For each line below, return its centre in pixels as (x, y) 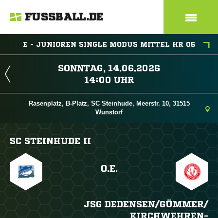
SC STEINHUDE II (50, 141)
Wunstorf (109, 112)
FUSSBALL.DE (64, 17)
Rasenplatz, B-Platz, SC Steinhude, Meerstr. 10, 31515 (109, 103)
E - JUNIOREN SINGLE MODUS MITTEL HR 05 (109, 44)
